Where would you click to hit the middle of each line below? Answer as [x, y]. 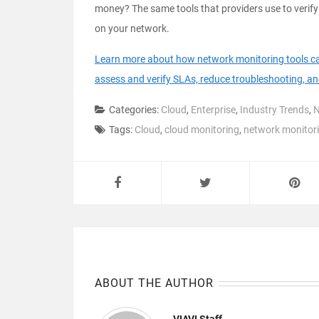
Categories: [135, 110]
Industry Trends [274, 110]
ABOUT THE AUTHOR [154, 283]
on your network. [132, 29]
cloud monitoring [202, 130]
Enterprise [213, 110]
